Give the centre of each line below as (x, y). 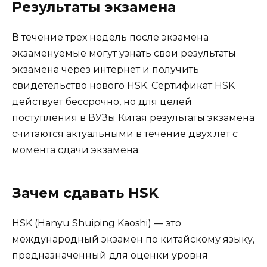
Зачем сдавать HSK (85, 193)
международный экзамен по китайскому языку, (133, 239)
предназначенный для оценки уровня (110, 255)
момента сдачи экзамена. (76, 150)
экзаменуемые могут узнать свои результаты (124, 53)
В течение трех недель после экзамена (110, 37)
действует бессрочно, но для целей (102, 102)
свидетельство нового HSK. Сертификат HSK (123, 86)
